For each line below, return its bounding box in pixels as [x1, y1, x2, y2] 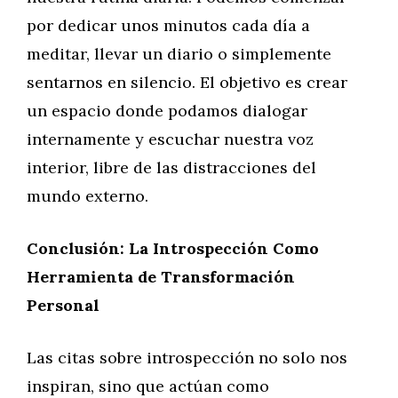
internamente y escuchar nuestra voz [27, 129, 314, 149]
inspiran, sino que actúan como [27, 376, 269, 396]
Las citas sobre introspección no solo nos [27, 347, 347, 368]
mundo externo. [27, 186, 148, 206]
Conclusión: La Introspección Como [27, 238, 319, 259]
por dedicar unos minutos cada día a [27, 15, 310, 36]
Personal [27, 295, 99, 315]
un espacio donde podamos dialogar [27, 100, 307, 121]
